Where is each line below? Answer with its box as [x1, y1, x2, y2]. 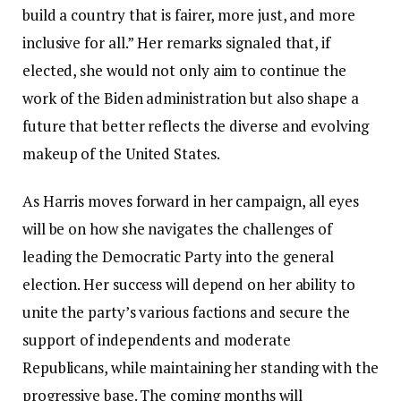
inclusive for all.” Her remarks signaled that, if [22, 31, 330, 53]
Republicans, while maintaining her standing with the [22, 356, 379, 378]
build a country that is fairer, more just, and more [22, 4, 355, 25]
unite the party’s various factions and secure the [22, 301, 350, 322]
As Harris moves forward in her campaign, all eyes [22, 190, 359, 211]
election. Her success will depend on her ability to [22, 273, 355, 294]
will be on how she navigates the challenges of [22, 218, 333, 239]
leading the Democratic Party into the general [22, 245, 335, 267]
